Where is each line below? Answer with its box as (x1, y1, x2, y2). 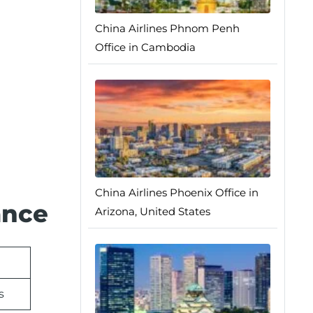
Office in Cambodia (94, 41, 196, 54)
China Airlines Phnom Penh (94, 22, 240, 35)
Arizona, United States (94, 205, 210, 218)
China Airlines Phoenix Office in (94, 186, 259, 199)
